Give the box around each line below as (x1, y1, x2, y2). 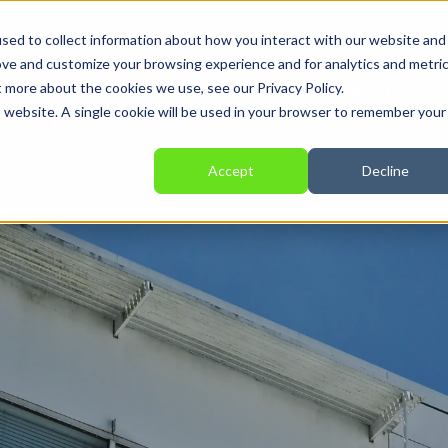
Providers (213, 81, 290, 109)
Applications (325, 81, 425, 109)
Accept (208, 162, 254, 180)
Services (107, 81, 178, 109)
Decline (361, 162, 409, 180)
